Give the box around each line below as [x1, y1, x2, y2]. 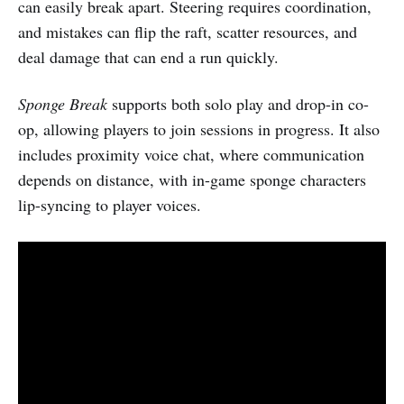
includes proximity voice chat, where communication [18, 142, 364, 165]
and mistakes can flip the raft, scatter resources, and [18, 20, 357, 42]
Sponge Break [18, 92, 107, 115]
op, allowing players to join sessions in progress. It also [18, 117, 380, 140]
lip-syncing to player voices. [18, 193, 201, 216]
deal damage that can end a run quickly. [18, 45, 279, 68]
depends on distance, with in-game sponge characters [18, 168, 366, 190]
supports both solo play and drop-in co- [107, 92, 369, 115]
